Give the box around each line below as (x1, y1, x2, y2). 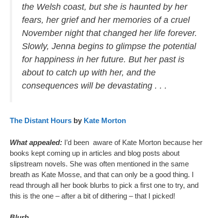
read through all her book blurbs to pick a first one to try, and (10, 181, 199, 189)
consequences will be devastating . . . (22, 81, 167, 91)
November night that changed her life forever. (22, 28, 197, 38)
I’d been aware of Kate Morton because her (64, 138, 202, 146)
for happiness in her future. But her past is (22, 54, 184, 64)
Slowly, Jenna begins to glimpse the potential (22, 41, 196, 51)
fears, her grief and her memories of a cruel (22, 15, 190, 25)
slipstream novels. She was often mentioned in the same (10, 159, 189, 168)
